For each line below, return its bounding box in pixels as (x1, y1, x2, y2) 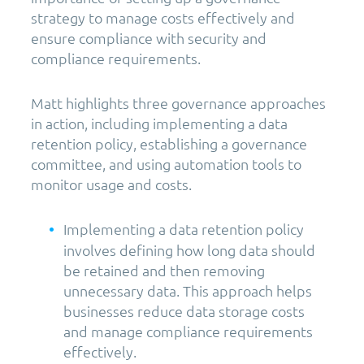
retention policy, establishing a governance (31, 134, 307, 154)
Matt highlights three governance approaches (31, 93, 326, 113)
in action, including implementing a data (31, 114, 288, 133)
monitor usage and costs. (31, 175, 192, 194)
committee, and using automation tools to (31, 154, 301, 174)
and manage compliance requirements (63, 322, 313, 341)
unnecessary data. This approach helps (63, 281, 312, 301)
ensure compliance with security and (31, 28, 266, 48)
